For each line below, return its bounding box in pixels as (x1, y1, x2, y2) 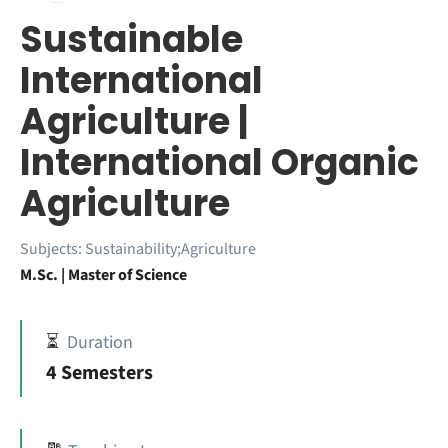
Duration (67, 330, 133, 355)
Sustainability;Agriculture (85, 238, 256, 260)
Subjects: (20, 238, 85, 260)
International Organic (20, 137, 419, 188)
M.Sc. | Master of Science (20, 264, 187, 286)
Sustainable (20, 14, 243, 65)
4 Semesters (46, 359, 153, 387)
